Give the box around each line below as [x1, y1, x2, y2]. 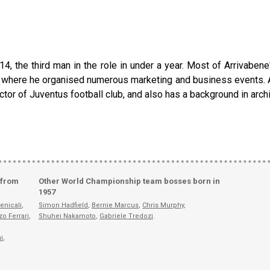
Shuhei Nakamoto [39, 212, 96, 220]
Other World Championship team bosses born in [39, 176, 220, 186]
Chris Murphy [142, 201, 184, 209]
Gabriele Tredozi [99, 212, 153, 220]
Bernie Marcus [92, 201, 139, 209]
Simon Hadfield [39, 201, 88, 209]
